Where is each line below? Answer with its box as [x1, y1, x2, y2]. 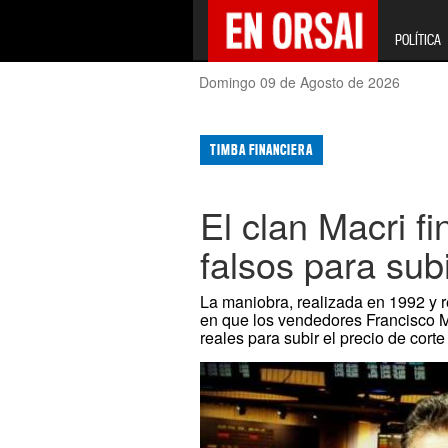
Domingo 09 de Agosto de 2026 [199, 72, 401, 92]
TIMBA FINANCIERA [210, 141, 314, 159]
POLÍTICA [394, 31, 441, 48]
